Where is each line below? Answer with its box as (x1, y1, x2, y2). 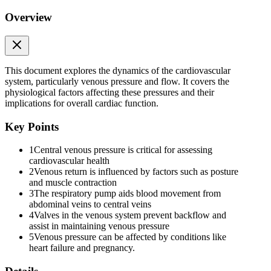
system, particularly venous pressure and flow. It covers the (5, 76, 229, 87)
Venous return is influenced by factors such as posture (34, 166, 238, 177)
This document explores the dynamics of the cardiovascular (5, 65, 230, 76)
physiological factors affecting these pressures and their (5, 87, 214, 98)
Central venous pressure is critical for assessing (34, 145, 212, 155)
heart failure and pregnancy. (29, 243, 135, 253)
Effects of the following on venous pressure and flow (5, 229, 261, 243)
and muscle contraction (29, 177, 117, 188)
